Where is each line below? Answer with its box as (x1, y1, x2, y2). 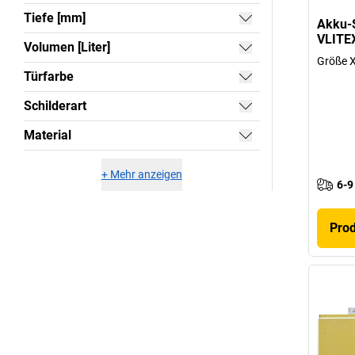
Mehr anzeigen (109, 167, 182, 181)
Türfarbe (24, 68, 74, 84)
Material (24, 127, 71, 143)
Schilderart (24, 97, 86, 113)
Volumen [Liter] (24, 39, 110, 55)
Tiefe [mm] (24, 10, 86, 25)
